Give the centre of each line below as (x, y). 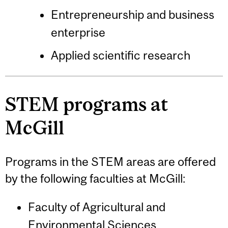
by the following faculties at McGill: (95, 178)
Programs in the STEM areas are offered (110, 161)
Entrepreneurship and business (132, 15)
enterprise (78, 33)
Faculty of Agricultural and (96, 207)
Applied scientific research (120, 55)
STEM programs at (87, 104)
